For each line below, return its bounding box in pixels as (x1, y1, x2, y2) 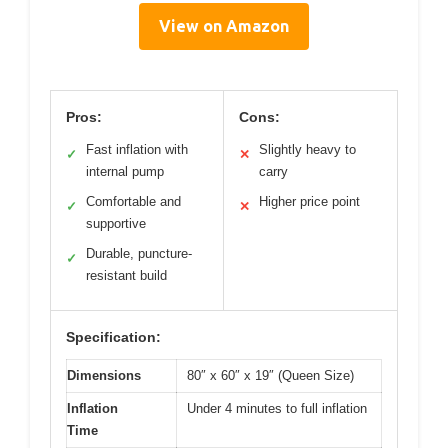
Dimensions (67, 367, 141, 383)
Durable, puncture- (86, 245, 192, 261)
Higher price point (259, 193, 360, 209)
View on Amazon (159, 16, 289, 35)
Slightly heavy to (259, 141, 356, 157)
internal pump (86, 163, 164, 179)
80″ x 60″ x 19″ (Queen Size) (187, 367, 354, 383)
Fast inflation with (86, 141, 188, 157)
